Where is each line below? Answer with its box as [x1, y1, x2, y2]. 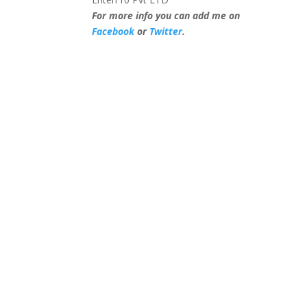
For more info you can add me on [92, 9, 241, 22]
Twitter [149, 25, 183, 38]
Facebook [92, 25, 135, 38]
